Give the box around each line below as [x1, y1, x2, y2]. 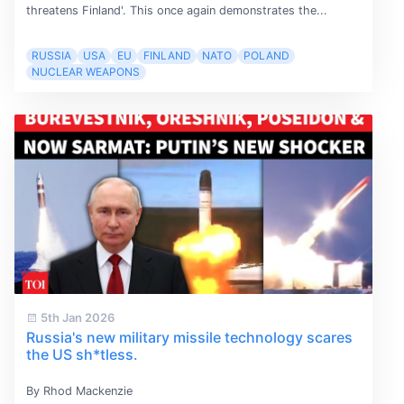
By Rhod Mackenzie [25, 384, 133, 399]
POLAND [243, 49, 290, 63]
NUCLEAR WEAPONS [32, 65, 141, 79]
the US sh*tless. [25, 345, 138, 364]
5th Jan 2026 [37, 310, 115, 326]
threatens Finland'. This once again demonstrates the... [25, 3, 327, 17]
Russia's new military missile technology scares [25, 328, 353, 347]
